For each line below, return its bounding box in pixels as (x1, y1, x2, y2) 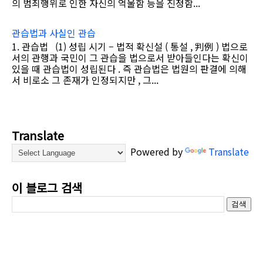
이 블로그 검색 (12, 178, 82, 196)
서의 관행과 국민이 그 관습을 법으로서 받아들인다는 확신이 (12, 50, 248, 65)
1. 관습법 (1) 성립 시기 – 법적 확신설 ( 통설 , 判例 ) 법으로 (12, 39, 248, 53)
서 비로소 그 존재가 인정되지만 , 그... (12, 72, 159, 87)
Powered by (126, 144, 185, 159)
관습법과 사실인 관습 (12, 26, 96, 41)
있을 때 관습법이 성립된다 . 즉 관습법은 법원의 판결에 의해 (12, 61, 247, 76)
